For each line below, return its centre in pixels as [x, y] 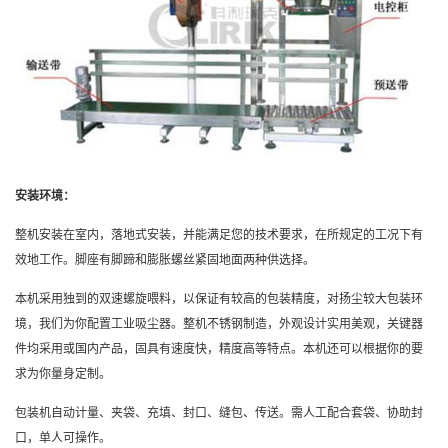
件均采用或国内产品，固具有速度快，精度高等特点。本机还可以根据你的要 [219, 348]
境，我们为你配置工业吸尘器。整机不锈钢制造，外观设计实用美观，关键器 [219, 323]
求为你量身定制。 [63, 373]
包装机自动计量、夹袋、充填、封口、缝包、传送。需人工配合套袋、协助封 [219, 412]
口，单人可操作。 [63, 437]
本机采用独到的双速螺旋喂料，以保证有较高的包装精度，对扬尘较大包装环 [219, 298]
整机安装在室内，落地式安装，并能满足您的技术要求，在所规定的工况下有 [219, 234]
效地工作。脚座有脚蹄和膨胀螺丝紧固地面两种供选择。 [165, 259]
